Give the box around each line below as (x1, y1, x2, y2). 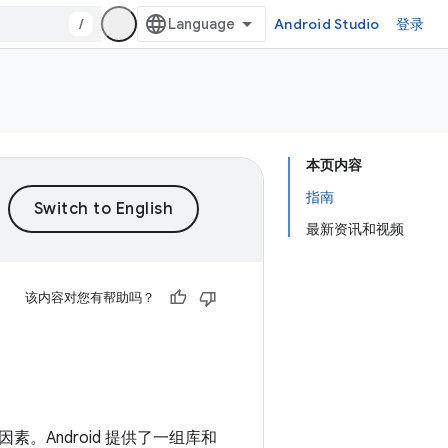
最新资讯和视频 (306, 220, 404, 238)
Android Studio (274, 15, 380, 33)
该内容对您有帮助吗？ (25, 289, 155, 306)
